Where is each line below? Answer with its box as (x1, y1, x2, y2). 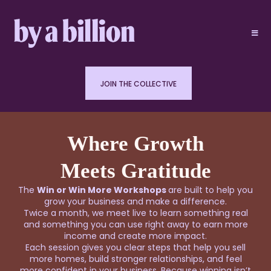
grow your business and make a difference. (44, 195, 227, 207)
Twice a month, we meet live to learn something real (23, 206, 248, 219)
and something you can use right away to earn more (23, 218, 248, 230)
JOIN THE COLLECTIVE (100, 78, 177, 89)
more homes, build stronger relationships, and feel (29, 252, 242, 265)
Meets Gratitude (60, 158, 211, 183)
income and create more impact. (64, 229, 207, 242)
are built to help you (168, 183, 253, 196)
